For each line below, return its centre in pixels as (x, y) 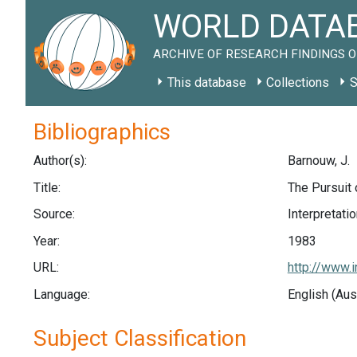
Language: (62, 294)
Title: (47, 187)
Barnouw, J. (318, 161)
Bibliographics (102, 132)
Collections (298, 82)
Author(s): (60, 161)
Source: (54, 214)
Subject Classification (140, 338)
